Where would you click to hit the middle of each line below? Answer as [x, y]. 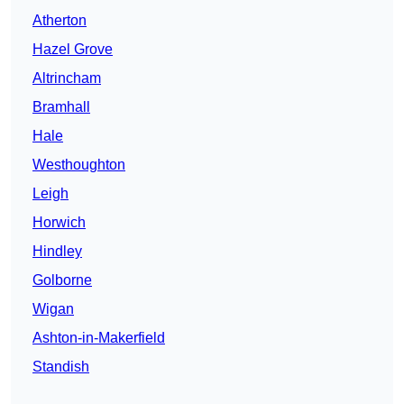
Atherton [60, 21]
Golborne [62, 280]
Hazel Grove [73, 50]
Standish [61, 367]
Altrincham [67, 78]
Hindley [57, 252]
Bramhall [61, 107]
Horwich [59, 223]
